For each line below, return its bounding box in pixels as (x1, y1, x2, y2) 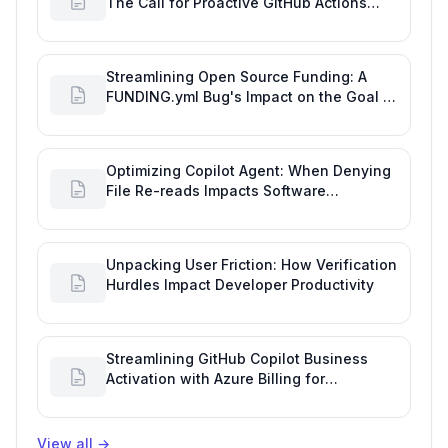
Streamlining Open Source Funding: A (106, 68, 367, 86)
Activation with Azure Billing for (106, 370, 325, 388)
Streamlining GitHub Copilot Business (106, 350, 368, 368)
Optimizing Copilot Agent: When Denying (106, 162, 391, 180)
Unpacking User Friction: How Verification (106, 256, 397, 274)
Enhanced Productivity (106, 390, 263, 408)
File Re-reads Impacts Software (106, 182, 326, 200)
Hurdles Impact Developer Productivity (106, 276, 374, 294)
